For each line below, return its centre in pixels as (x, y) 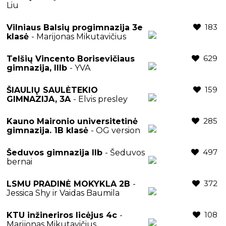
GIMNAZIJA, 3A (40, 99)
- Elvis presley (100, 99)
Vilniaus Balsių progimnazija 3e (75, 27)
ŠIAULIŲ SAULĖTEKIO (52, 90)
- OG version (116, 130)
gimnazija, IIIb (38, 68)
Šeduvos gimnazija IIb (56, 152)
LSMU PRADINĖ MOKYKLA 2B (70, 184)
